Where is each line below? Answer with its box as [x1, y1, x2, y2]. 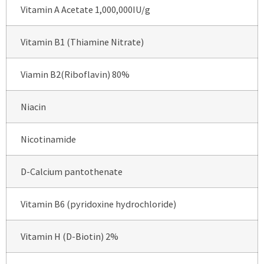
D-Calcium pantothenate [15, 166, 123, 178]
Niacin [15, 101, 46, 113]
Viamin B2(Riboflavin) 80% [15, 68, 130, 81]
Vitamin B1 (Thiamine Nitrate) [15, 36, 144, 48]
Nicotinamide [15, 133, 76, 146]
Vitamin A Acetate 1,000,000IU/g [15, 4, 150, 16]
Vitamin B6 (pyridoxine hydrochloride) [15, 198, 176, 210]
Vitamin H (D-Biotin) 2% [15, 230, 118, 243]
